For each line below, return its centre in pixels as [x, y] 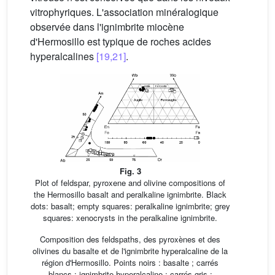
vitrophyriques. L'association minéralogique [124, 12]
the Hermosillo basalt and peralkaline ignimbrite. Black [130, 194]
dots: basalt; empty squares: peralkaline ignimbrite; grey [130, 206]
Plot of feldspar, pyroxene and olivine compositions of [130, 182]
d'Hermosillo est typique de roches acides [121, 42]
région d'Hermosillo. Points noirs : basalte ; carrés [130, 262]
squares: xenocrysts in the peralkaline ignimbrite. [130, 217]
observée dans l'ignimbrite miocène [107, 27]
